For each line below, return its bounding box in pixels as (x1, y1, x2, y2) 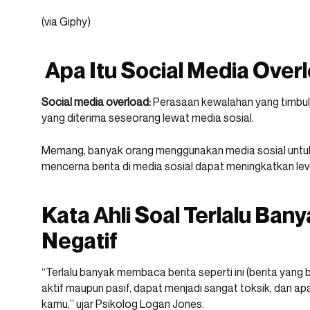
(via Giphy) (42, 15, 91, 29)
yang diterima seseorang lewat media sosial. (42, 111, 254, 125)
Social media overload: (42, 95, 151, 109)
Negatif (42, 227, 118, 254)
